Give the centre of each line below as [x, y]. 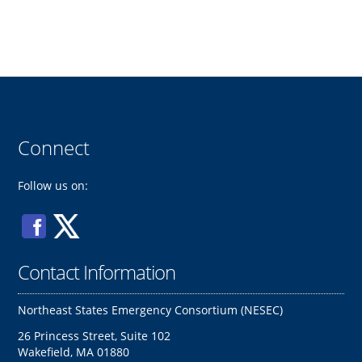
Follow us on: [53, 185]
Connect [54, 147]
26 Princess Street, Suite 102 [95, 335]
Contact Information [97, 271]
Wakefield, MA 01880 [74, 351]
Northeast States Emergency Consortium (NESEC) [151, 309]
